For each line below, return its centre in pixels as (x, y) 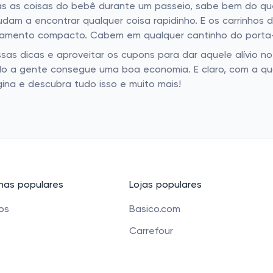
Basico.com (155, 210)
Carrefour (151, 232)
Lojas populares (165, 185)
